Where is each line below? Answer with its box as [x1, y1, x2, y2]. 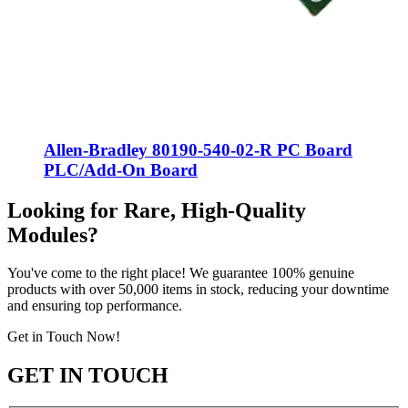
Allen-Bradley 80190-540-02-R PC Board [44, 139, 352, 159]
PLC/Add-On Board [44, 159, 198, 179]
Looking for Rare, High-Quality [7, 198, 306, 222]
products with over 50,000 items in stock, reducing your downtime [7, 281, 389, 298]
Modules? [7, 222, 98, 247]
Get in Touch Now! [7, 329, 120, 345]
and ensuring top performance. [7, 298, 182, 314]
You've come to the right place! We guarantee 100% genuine [7, 265, 354, 281]
